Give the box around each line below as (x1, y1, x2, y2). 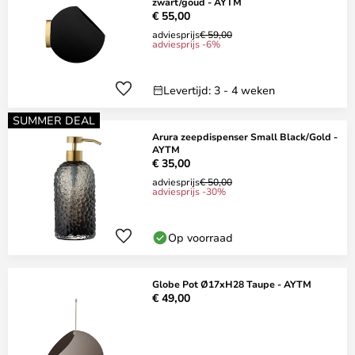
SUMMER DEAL (13, 113, 95, 128)
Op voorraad (168, 230, 233, 245)
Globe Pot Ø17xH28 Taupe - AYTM (152, 277, 311, 290)
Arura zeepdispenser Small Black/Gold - (152, 130, 338, 143)
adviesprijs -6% (152, 37, 220, 50)
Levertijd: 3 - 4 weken (163, 82, 275, 97)
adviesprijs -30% (152, 185, 226, 197)
